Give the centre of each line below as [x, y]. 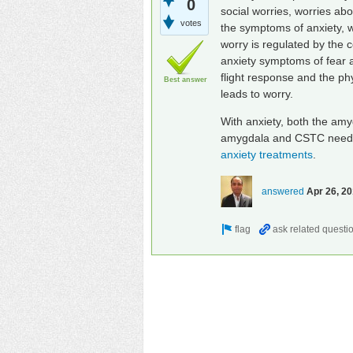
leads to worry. [257, 93]
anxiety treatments [267, 154]
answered [283, 191]
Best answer [185, 79]
